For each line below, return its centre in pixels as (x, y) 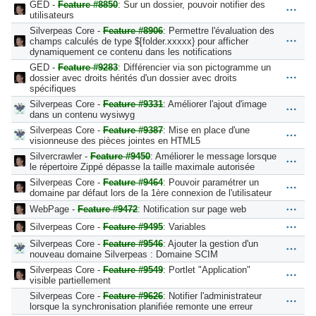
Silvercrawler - (60, 156)
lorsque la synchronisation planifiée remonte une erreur (141, 306)
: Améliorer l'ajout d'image (215, 104)
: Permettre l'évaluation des (219, 30)
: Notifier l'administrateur (212, 296)
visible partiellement (70, 280)
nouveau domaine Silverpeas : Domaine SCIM (124, 254)
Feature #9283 (88, 67)
